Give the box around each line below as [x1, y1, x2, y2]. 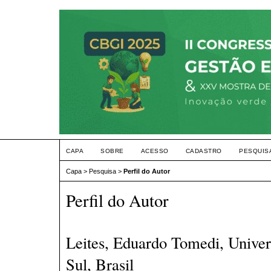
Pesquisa [89, 168, 116, 175]
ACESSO [140, 148, 169, 154]
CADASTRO [185, 148, 222, 154]
